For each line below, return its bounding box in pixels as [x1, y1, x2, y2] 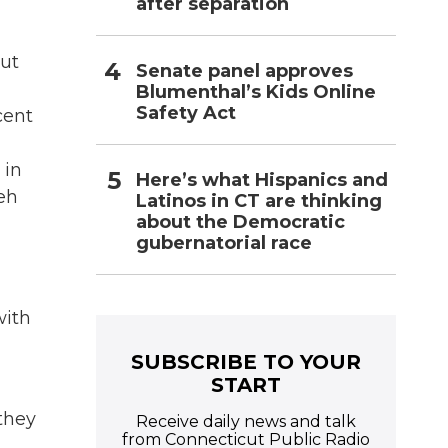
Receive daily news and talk [136, 411, 356, 431]
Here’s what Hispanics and [136, 168, 388, 191]
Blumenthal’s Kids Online [136, 80, 376, 103]
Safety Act [136, 101, 236, 124]
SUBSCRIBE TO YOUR [131, 349, 361, 374]
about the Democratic [136, 210, 345, 233]
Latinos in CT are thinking [136, 189, 382, 212]
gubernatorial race [136, 231, 312, 254]
